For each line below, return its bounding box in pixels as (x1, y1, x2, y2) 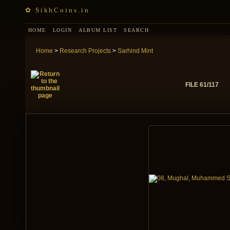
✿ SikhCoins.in (25, 6, 90, 14)
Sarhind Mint (118, 47, 153, 54)
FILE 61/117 (185, 81, 219, 88)
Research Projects (60, 47, 111, 54)
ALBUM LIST (79, 27, 118, 33)
